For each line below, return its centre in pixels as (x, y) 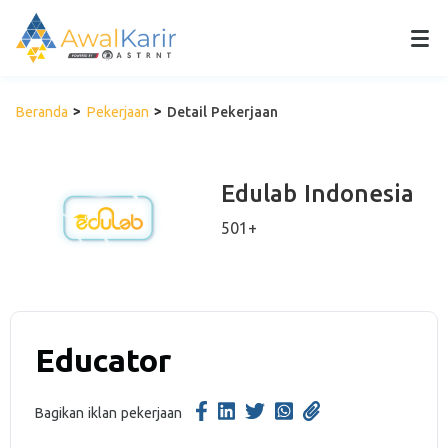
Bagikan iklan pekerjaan (108, 413)
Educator (103, 360)
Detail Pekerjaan (222, 112)
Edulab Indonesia (317, 193)
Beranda (41, 112)
